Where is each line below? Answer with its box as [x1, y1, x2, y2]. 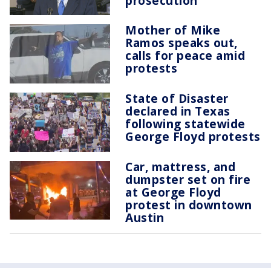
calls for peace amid [125, 47, 245, 64]
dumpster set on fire [125, 171, 250, 188]
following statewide [125, 116, 246, 132]
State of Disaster [125, 90, 229, 107]
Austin [125, 209, 165, 226]
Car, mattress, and [125, 158, 236, 175]
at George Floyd [125, 183, 221, 200]
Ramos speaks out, [125, 34, 238, 51]
